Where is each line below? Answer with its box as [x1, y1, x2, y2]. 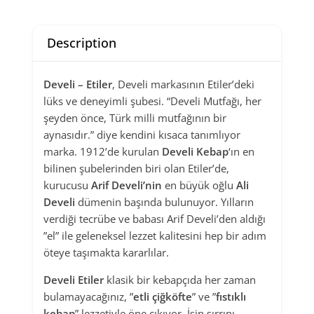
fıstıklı [216, 289, 246, 304]
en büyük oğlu [162, 178, 236, 193]
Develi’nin [111, 178, 162, 193]
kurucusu [43, 178, 91, 193]
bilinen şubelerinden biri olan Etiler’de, [43, 161, 229, 176]
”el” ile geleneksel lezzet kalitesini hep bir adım [43, 228, 266, 243]
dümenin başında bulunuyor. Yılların [75, 195, 254, 210]
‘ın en [228, 144, 254, 159]
